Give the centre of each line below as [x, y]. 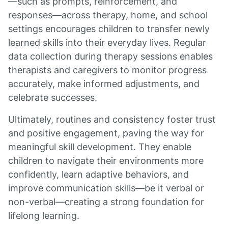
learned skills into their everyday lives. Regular [107, 42]
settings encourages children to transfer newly [109, 29]
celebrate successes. [53, 97]
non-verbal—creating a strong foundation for [106, 202]
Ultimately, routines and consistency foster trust [112, 119]
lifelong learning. [44, 216]
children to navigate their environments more [106, 161]
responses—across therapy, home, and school [108, 15]
